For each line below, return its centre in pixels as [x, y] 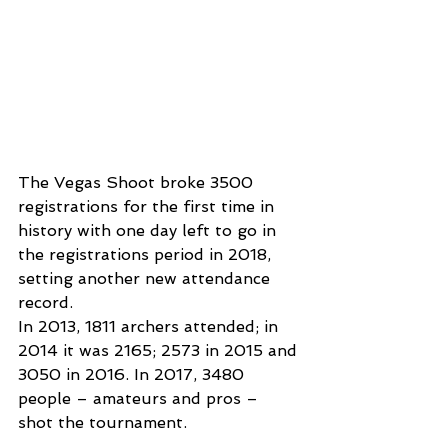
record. [45, 303]
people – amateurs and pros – [140, 399]
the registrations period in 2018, [147, 255]
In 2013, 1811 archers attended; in [150, 327]
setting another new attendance [146, 279]
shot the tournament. [102, 423]
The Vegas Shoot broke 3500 [138, 183]
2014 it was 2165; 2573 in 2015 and [160, 351]
